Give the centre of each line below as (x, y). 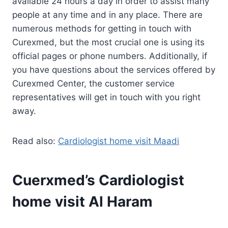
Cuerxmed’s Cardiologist (98, 180)
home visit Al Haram (82, 201)
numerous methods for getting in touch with (102, 28)
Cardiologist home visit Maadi (119, 141)
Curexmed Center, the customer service (93, 83)
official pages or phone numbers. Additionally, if (110, 56)
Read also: (35, 141)
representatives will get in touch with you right (106, 97)
